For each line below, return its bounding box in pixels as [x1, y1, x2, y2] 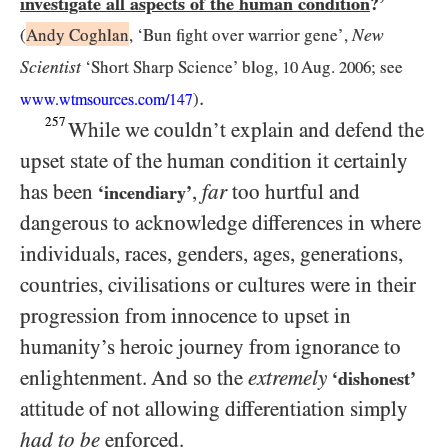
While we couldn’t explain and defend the [68, 118, 425, 142]
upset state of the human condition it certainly [20, 149, 408, 173]
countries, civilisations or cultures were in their [20, 273, 416, 297]
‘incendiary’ [98, 182, 192, 203]
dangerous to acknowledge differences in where [20, 211, 421, 235]
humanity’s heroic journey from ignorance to [20, 335, 401, 359]
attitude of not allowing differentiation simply [20, 397, 408, 421]
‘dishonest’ [332, 368, 416, 389]
